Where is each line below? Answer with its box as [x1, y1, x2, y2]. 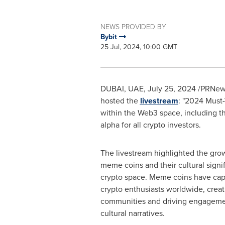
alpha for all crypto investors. [100, 119, 201, 131]
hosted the [100, 95, 140, 106]
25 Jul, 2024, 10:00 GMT [100, 42, 177, 52]
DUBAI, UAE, [100, 83, 148, 94]
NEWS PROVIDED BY [100, 22, 166, 32]
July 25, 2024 [147, 83, 196, 94]
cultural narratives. [100, 207, 165, 219]
